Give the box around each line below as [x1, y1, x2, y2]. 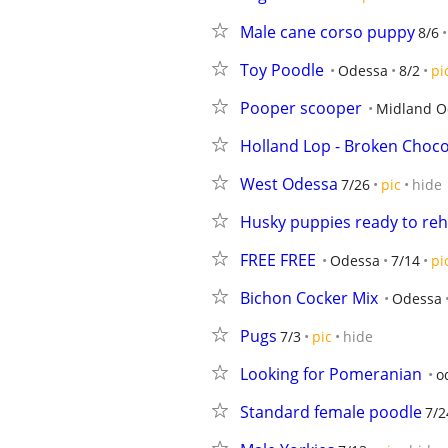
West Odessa [240, 173, 338, 195]
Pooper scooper [240, 97, 362, 119]
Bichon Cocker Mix [240, 287, 378, 309]
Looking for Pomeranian [240, 363, 422, 385]
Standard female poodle [240, 401, 422, 423]
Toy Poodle [240, 59, 324, 81]
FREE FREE [240, 249, 316, 271]
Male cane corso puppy [240, 21, 415, 43]
